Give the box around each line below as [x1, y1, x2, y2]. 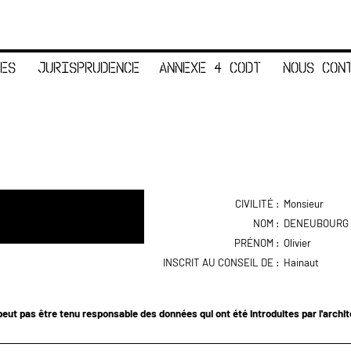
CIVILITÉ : [235, 197, 280, 210]
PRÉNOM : [234, 237, 280, 249]
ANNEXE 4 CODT [159, 57, 261, 76]
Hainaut [284, 256, 319, 269]
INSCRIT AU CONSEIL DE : [163, 256, 280, 269]
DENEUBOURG [284, 217, 349, 230]
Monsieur [284, 197, 324, 210]
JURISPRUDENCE [38, 57, 139, 76]
